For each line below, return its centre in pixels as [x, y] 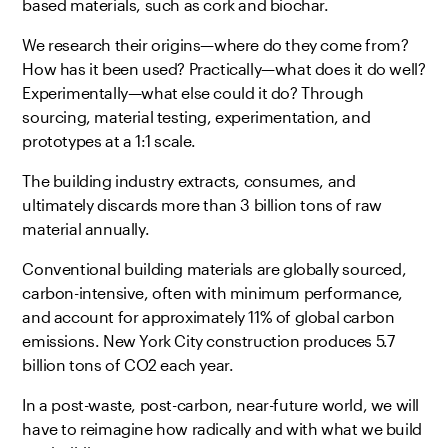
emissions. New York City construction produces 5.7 [208, 341]
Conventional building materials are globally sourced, [214, 269]
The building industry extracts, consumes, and [189, 181]
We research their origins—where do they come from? [215, 45]
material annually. [86, 229]
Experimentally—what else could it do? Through [193, 93]
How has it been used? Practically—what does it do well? [224, 69]
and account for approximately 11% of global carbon [208, 317]
